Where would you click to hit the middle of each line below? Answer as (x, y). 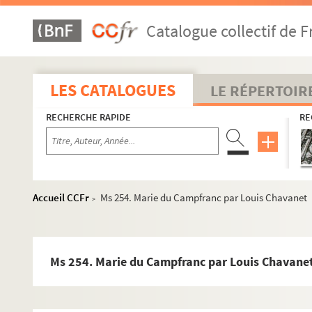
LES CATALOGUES (113, 90)
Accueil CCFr (61, 197)
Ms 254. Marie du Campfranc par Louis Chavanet (204, 197)
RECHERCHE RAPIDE (88, 117)
